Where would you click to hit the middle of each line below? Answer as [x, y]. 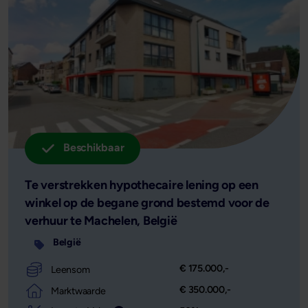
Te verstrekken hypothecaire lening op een [142, 185]
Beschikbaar [94, 148]
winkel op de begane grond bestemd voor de [147, 203]
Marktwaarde [78, 290]
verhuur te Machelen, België [101, 221]
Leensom [70, 269]
